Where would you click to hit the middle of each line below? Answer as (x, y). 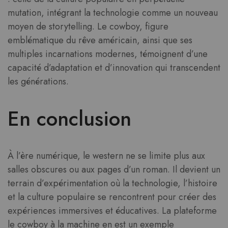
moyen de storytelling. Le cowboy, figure (88, 26)
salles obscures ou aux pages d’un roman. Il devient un (114, 169)
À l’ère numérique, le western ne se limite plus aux (106, 155)
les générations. (38, 81)
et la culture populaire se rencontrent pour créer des (112, 197)
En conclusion (69, 118)
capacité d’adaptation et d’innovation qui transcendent (114, 67)
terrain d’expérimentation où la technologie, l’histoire (112, 183)
